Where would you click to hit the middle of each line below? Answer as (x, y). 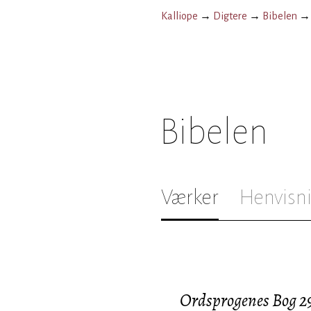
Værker (190, 197)
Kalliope (179, 16)
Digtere (230, 16)
